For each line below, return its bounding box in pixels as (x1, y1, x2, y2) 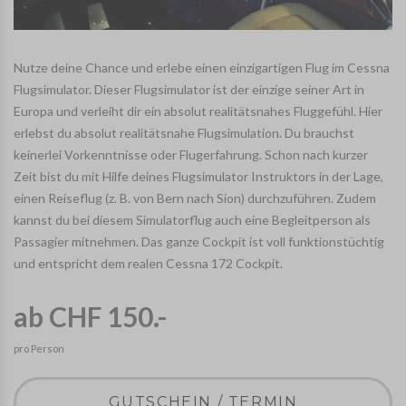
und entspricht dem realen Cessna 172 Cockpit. (14, 256, 283, 272)
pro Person (14, 343, 64, 355)
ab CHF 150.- (14, 300, 168, 333)
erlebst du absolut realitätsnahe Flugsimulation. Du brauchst (14, 125, 354, 141)
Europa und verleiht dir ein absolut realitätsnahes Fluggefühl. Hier (14, 103, 382, 120)
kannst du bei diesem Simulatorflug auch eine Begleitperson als (14, 212, 371, 228)
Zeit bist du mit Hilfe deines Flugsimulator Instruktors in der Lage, (14, 169, 383, 185)
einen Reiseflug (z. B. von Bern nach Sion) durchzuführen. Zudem (14, 190, 376, 207)
